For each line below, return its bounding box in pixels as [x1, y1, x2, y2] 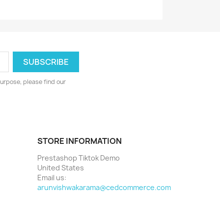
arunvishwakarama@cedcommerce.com [37, 182, 171, 192]
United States [37, 163, 84, 172]
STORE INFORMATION [37, 135, 122, 146]
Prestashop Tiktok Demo [37, 153, 120, 163]
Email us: [37, 172, 66, 182]
